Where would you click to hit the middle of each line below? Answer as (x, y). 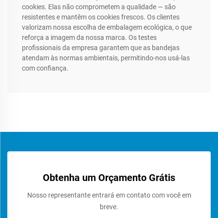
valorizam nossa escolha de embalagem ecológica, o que (107, 27)
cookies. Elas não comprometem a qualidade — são (99, 7)
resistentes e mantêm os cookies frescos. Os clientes (101, 17)
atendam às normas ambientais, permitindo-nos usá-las (106, 58)
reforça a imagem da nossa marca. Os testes (89, 38)
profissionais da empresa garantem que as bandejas (101, 48)
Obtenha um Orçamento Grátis (109, 178)
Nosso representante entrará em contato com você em (109, 195)
